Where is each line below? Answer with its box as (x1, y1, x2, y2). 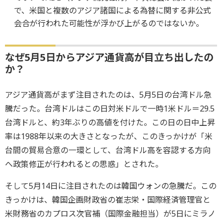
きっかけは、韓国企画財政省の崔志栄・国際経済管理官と (5, 194, 211, 205)
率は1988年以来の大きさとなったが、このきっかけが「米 (5, 130, 213, 142)
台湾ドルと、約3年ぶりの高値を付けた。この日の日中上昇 (5, 116, 215, 128)
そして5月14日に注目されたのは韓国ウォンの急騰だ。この (5, 180, 217, 191)
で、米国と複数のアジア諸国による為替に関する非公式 (13, 4, 211, 16)
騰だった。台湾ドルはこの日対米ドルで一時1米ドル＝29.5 (5, 103, 215, 114)
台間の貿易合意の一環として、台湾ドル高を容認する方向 (5, 144, 211, 156)
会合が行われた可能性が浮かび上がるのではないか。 (13, 17, 204, 29)
